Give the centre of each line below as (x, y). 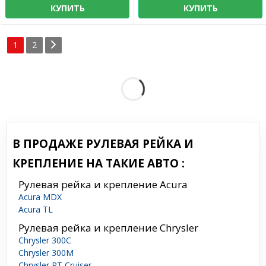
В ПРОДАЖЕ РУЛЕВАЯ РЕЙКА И (103, 144)
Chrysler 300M (46, 253)
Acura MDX (40, 197)
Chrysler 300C (45, 240)
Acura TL (36, 210)
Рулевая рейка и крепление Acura (103, 185)
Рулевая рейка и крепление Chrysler (108, 228)
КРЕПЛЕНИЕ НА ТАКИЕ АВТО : (99, 164)
